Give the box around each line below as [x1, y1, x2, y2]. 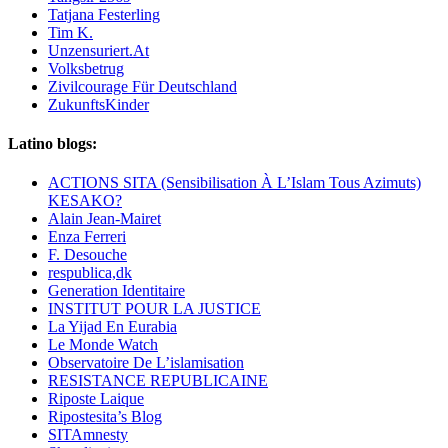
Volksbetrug [48, 59, 124, 77]
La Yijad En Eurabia [48, 318, 177, 336]
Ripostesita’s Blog [48, 408, 162, 426]
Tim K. [48, 23, 93, 41]
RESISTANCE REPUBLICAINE [48, 372, 268, 390]
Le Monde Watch [48, 336, 158, 354]
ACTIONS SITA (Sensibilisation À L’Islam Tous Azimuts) [48, 174, 421, 192]
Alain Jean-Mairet [48, 210, 161, 228]
